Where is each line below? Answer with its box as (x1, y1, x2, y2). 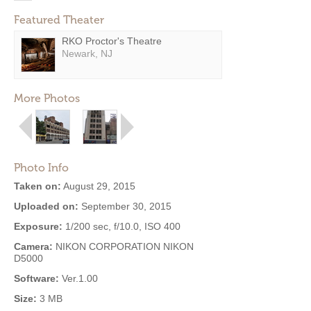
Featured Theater (14, 13, 104, 26)
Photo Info (14, 161, 69, 174)
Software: (14, 273, 59, 284)
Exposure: (14, 221, 62, 232)
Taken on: (14, 180, 61, 192)
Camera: (14, 241, 53, 252)
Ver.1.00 (59, 273, 98, 284)
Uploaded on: (14, 201, 78, 212)
